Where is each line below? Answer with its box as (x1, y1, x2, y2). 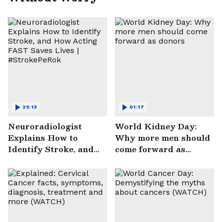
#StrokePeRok (8, 176, 68, 190)
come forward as (115, 142, 185, 156)
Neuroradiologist (8, 119, 82, 133)
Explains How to (8, 130, 78, 144)
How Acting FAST (8, 153, 84, 167)
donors (115, 153, 145, 167)
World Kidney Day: (115, 119, 197, 133)
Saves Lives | (8, 165, 62, 178)
